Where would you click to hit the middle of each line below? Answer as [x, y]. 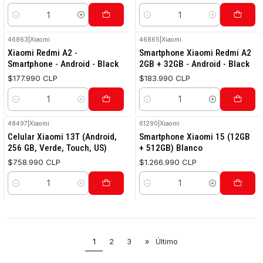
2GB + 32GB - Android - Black [195, 64]
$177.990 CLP [33, 78]
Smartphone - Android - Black [63, 64]
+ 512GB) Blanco [171, 148]
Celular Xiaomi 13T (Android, [63, 137]
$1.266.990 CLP [168, 162]
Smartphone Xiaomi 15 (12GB [195, 137]
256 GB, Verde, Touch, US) [58, 148]
